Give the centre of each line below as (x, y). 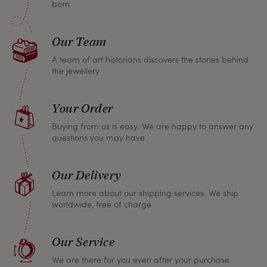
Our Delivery (87, 175)
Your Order (83, 108)
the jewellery (76, 71)
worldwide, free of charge (102, 204)
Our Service (83, 242)
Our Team (79, 41)
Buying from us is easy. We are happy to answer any (153, 126)
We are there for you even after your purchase (141, 260)
